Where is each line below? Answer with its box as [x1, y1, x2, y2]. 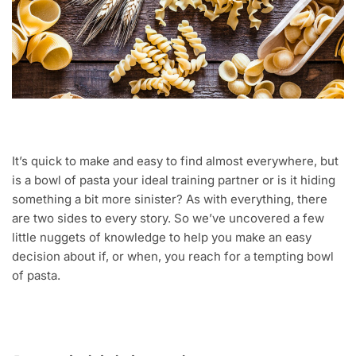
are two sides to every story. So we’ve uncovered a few [12, 211, 324, 226]
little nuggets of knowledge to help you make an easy [12, 230, 311, 246]
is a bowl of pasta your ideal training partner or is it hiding [12, 172, 335, 188]
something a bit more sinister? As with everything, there [12, 192, 327, 207]
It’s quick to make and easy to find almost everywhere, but [12, 153, 339, 169]
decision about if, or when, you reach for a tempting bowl [12, 249, 334, 265]
